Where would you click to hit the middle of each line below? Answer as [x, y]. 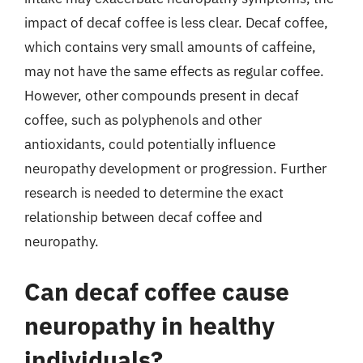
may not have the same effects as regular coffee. [174, 71]
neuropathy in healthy [149, 325]
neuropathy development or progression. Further [175, 169]
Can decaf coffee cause [157, 291]
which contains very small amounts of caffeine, [170, 47]
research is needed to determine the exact [154, 193]
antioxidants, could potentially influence [150, 144]
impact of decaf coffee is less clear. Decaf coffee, [176, 23]
